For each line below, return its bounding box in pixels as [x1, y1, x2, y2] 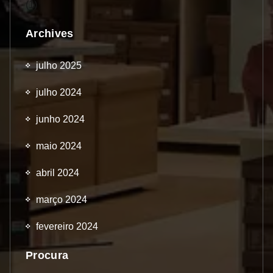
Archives [26, 27, 74, 40]
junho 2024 [36, 113, 85, 124]
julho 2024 [36, 87, 82, 97]
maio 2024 [36, 140, 82, 151]
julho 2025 [36, 60, 82, 71]
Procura [26, 249, 69, 261]
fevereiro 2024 [36, 221, 98, 232]
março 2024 [36, 194, 87, 205]
